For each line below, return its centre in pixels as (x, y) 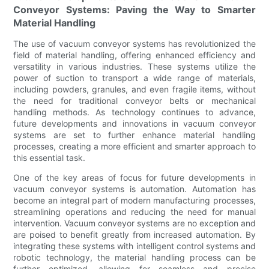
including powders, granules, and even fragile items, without (134, 89)
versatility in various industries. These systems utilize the (134, 66)
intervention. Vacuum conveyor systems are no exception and (134, 223)
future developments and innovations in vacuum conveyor (134, 123)
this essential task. (50, 157)
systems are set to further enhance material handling (134, 134)
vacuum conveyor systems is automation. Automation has (134, 189)
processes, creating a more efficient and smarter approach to (134, 146)
